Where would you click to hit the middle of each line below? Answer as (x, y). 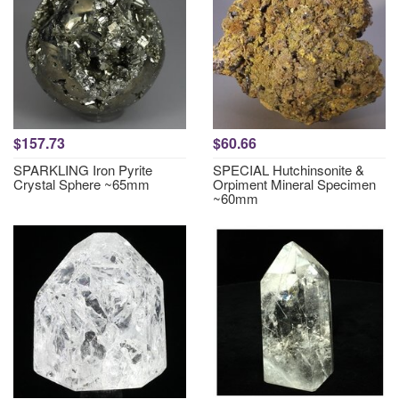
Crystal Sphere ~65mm (81, 184)
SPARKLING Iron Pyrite (83, 170)
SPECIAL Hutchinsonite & (289, 170)
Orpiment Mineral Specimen (294, 184)
